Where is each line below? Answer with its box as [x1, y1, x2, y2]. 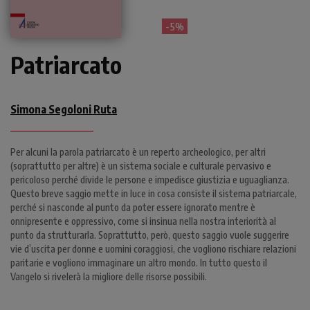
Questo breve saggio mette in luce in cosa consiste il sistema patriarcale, [10, 187, 297, 199]
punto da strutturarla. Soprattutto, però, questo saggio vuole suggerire [10, 228, 289, 241]
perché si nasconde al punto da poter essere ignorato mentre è [10, 201, 255, 213]
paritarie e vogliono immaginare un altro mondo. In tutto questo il [10, 256, 267, 268]
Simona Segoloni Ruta [10, 102, 117, 116]
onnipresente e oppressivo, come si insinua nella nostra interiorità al [10, 215, 276, 227]
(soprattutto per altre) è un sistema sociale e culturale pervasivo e [10, 159, 271, 172]
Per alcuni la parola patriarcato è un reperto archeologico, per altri [10, 145, 266, 158]
